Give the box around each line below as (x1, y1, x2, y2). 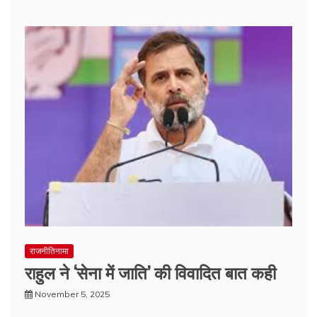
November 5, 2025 (35, 289, 110, 300)
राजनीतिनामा (30, 246, 69, 257)
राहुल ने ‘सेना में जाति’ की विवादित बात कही (25, 259, 276, 285)
